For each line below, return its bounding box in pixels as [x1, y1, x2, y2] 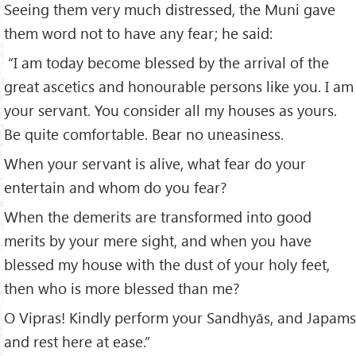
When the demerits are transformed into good [4, 207, 311, 226]
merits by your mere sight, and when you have [4, 230, 311, 250]
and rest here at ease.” [4, 331, 150, 351]
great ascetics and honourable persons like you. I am [4, 76, 354, 97]
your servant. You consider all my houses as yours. [4, 100, 337, 121]
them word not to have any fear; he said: [4, 23, 273, 44]
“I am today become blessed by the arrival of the [4, 52, 329, 73]
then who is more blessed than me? [4, 278, 240, 298]
